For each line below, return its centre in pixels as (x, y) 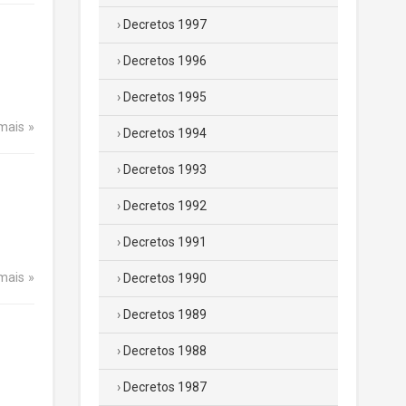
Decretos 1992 (165, 206)
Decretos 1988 (165, 351)
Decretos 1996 (165, 61)
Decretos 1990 (165, 278)
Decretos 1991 (165, 242)
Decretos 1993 (165, 169)
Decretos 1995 (165, 97)
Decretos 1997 (165, 24)
